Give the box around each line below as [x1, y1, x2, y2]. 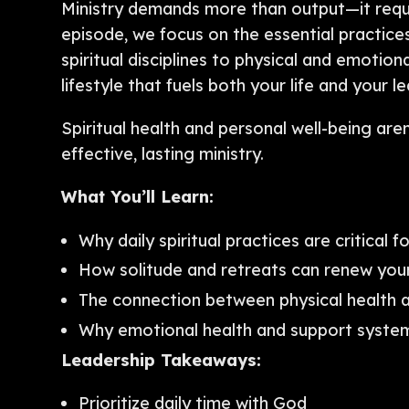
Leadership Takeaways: [61, 349, 262, 371]
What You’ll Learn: [61, 186, 215, 208]
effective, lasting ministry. [61, 143, 265, 165]
